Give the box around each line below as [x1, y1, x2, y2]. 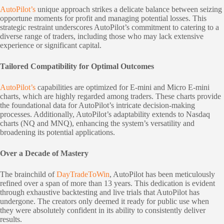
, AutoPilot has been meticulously [109, 170, 215, 179]
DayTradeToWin [56, 170, 109, 179]
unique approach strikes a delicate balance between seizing [37, 5, 222, 14]
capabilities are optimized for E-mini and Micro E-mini [37, 83, 209, 92]
